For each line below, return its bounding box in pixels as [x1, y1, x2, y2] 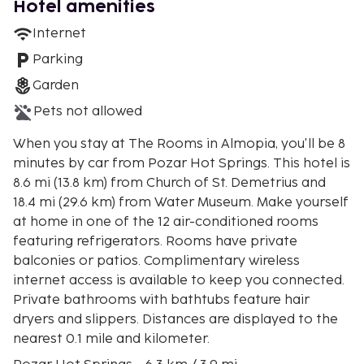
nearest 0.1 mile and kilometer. [13, 331, 213, 347]
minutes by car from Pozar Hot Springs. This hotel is [13, 155, 273, 171]
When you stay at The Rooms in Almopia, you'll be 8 [13, 136, 345, 152]
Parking [32, 51, 83, 67]
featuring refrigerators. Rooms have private [13, 233, 297, 249]
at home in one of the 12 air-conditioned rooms [13, 214, 318, 230]
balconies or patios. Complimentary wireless [13, 253, 300, 269]
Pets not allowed [33, 103, 142, 119]
